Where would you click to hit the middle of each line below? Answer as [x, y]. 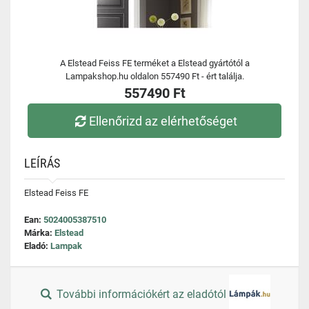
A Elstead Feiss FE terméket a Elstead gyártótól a [154, 63]
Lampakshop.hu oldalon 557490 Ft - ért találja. [154, 76]
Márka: [39, 233]
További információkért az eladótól [142, 295]
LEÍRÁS [42, 163]
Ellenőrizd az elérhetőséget [163, 121]
